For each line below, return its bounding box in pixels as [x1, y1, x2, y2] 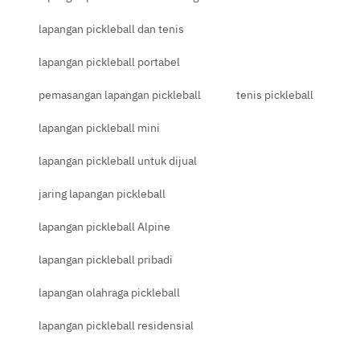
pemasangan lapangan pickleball [39, 87, 201, 102]
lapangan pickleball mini [39, 120, 160, 135]
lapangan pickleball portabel [39, 54, 180, 69]
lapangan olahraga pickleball [39, 284, 180, 300]
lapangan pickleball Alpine [39, 219, 170, 234]
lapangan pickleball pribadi [39, 252, 173, 267]
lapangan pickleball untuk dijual [39, 153, 197, 168]
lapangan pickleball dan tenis [39, 21, 184, 36]
